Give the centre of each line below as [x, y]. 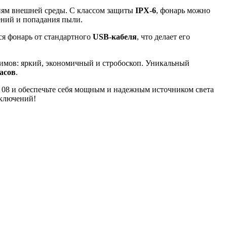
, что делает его [163, 37]
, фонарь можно [183, 10]
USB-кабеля [115, 37]
